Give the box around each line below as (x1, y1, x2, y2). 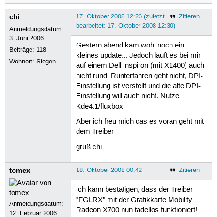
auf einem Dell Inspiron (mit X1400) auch (76, 62, 204, 71)
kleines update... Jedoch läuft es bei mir (76, 51, 201, 61)
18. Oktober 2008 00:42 (76, 166, 142, 174)
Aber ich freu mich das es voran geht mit (76, 117, 204, 126)
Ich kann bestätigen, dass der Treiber (76, 186, 193, 195)
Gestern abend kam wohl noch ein (76, 41, 184, 50)
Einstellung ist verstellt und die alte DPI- (76, 82, 201, 91)
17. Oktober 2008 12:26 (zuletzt (76, 12, 165, 20)
